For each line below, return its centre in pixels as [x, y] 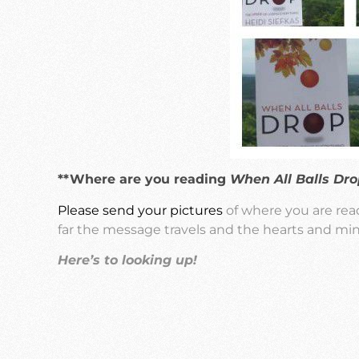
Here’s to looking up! [127, 260]
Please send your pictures [140, 210]
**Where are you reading [144, 179]
